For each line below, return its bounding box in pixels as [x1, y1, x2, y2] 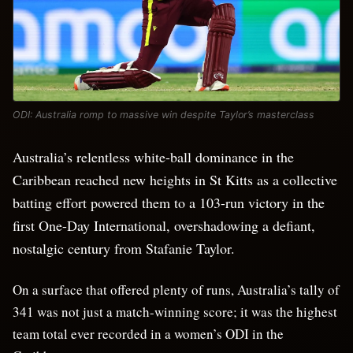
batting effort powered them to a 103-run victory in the [13, 192, 325, 212]
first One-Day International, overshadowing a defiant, [13, 215, 315, 235]
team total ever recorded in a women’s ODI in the [13, 324, 284, 343]
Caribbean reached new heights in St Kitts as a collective [13, 169, 337, 189]
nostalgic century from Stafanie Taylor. [13, 238, 235, 258]
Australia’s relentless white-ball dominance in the [13, 147, 294, 166]
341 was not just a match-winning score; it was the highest [13, 302, 337, 321]
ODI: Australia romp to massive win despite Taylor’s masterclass [13, 108, 314, 121]
